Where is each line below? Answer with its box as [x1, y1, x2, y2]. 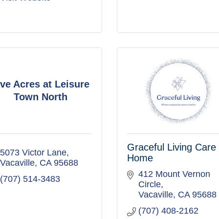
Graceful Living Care [127, 142, 216, 153]
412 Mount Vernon [138, 169, 210, 179]
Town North [13, 91, 67, 102]
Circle [138, 179, 161, 189]
